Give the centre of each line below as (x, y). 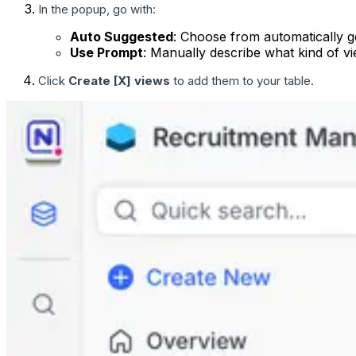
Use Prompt (106, 52)
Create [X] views (119, 80)
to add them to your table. (242, 80)
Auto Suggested (122, 36)
